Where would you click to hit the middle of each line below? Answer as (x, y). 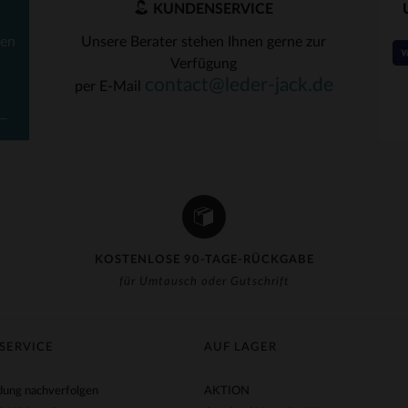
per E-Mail (109, 87)
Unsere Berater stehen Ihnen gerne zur (204, 42)
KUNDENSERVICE (211, 9)
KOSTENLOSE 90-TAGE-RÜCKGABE (204, 260)
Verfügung (204, 64)
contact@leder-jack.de (239, 85)
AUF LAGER (240, 347)
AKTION (227, 391)
